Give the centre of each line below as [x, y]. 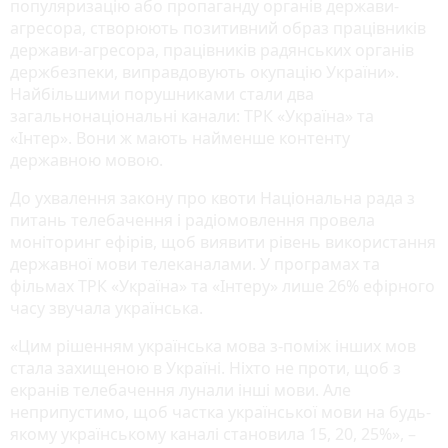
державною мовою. [86, 159]
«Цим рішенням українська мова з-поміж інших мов [213, 345]
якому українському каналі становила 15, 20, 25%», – [213, 433]
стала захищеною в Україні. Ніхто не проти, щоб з [205, 367]
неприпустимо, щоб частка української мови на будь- [220, 411]
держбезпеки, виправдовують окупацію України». [204, 71]
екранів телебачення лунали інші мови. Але [180, 389]
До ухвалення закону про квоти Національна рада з [212, 197]
